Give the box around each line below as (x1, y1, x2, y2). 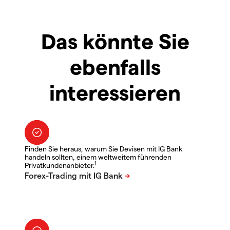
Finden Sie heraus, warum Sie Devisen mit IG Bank (25, 144, 182, 154)
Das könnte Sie (41, 28, 189, 54)
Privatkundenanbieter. (25, 161, 94, 170)
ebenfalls (69, 53, 161, 80)
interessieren (49, 79, 181, 105)
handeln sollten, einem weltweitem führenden (25, 152, 171, 162)
